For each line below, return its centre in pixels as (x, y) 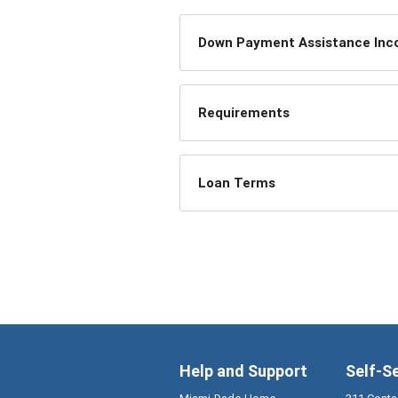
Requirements (243, 112)
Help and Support (243, 370)
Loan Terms (236, 183)
